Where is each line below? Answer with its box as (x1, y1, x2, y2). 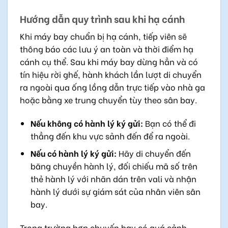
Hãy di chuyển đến (116, 147, 191, 159)
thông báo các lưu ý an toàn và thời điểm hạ (20, 42, 193, 54)
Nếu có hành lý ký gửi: (30, 147, 117, 159)
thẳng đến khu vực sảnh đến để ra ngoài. (30, 129, 190, 141)
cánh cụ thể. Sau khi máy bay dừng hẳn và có (20, 55, 198, 67)
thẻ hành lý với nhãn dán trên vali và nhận (30, 173, 196, 185)
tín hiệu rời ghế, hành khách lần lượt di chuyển (20, 68, 202, 80)
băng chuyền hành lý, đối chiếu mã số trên (30, 160, 197, 172)
